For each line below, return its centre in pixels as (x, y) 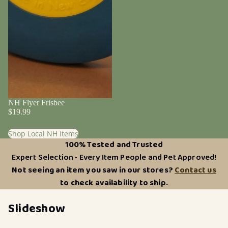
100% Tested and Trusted (114, 145)
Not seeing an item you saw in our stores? (93, 170)
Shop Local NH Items (43, 133)
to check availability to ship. (114, 183)
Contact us (195, 170)
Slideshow (37, 209)
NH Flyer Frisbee (36, 102)
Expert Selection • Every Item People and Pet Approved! (114, 157)
